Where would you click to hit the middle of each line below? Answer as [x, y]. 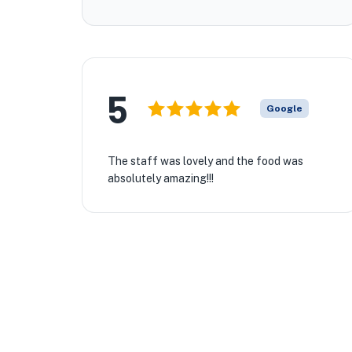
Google [284, 108]
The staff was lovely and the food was [205, 161]
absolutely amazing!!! [161, 178]
